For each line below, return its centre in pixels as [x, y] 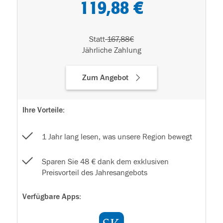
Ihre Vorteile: [44, 110]
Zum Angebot [105, 78]
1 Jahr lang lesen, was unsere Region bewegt [117, 137]
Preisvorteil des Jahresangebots [95, 173]
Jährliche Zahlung [111, 51]
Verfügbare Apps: [52, 197]
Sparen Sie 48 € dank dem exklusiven [105, 162]
